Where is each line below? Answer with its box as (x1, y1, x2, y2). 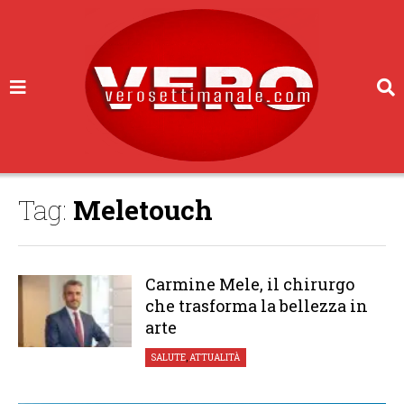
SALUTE (151, 352, 187, 363)
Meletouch (73, 192, 213, 227)
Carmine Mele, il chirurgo (144, 273, 354, 295)
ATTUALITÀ (189, 352, 241, 363)
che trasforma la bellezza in (144, 295, 368, 317)
